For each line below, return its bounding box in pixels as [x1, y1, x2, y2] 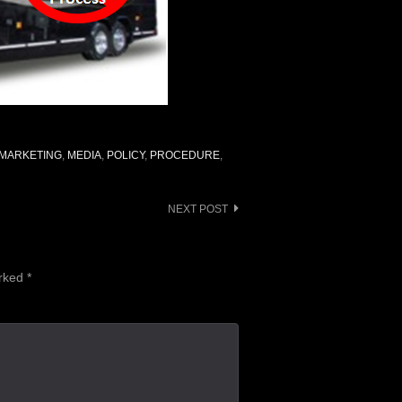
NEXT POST [168, 203, 228, 216]
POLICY [106, 149, 144, 162]
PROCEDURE [149, 149, 220, 162]
